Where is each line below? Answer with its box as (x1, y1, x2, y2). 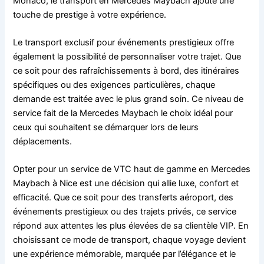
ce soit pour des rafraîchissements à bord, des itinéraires (13, 65, 240, 76)
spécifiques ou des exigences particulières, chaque (13, 80, 216, 90)
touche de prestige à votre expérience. (13, 9, 167, 20)
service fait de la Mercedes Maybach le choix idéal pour (13, 108, 233, 118)
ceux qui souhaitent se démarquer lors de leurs (13, 122, 199, 133)
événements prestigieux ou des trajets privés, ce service (13, 206, 237, 217)
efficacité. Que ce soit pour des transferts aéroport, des (13, 192, 234, 203)
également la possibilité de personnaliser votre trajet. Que (13, 51, 242, 62)
